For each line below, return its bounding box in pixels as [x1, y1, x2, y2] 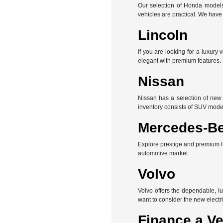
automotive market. [137, 150, 189, 157]
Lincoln [137, 27, 188, 43]
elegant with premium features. [137, 57, 221, 65]
